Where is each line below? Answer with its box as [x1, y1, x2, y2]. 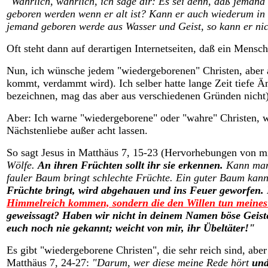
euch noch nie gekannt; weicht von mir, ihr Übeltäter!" [7, 222, 255, 234]
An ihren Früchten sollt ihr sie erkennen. [38, 159, 223, 171]
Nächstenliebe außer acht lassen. [7, 124, 148, 136]
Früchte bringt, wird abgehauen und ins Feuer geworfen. [7, 184, 264, 196]
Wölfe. [7, 159, 38, 171]
